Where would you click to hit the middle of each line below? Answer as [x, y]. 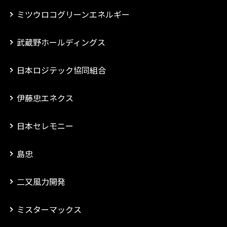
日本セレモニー [45, 126]
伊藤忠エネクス [45, 98]
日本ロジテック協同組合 [61, 70]
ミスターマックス [49, 209]
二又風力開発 [41, 181]
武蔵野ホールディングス [61, 42]
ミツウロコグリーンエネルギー [73, 14]
